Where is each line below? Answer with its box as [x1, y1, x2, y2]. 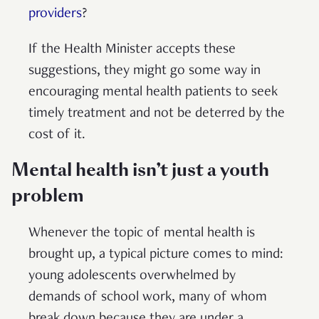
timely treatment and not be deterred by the [28, 106, 285, 121]
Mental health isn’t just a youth [11, 157, 269, 182]
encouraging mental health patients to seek [28, 85, 278, 100]
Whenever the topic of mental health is [28, 226, 255, 241]
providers [28, 6, 82, 21]
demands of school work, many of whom [28, 290, 267, 305]
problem [11, 183, 83, 207]
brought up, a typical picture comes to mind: [28, 247, 283, 262]
